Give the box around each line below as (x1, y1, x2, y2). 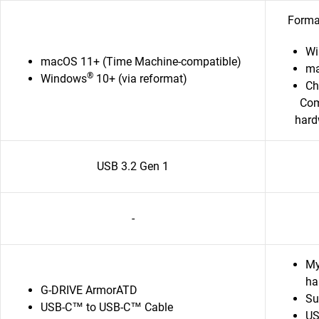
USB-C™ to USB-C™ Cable (41, 300, 213, 314)
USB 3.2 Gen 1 (97, 159, 169, 173)
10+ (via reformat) (93, 72, 187, 85)
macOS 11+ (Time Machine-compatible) (41, 55, 241, 68)
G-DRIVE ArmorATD (41, 283, 137, 297)
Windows (41, 72, 87, 85)
